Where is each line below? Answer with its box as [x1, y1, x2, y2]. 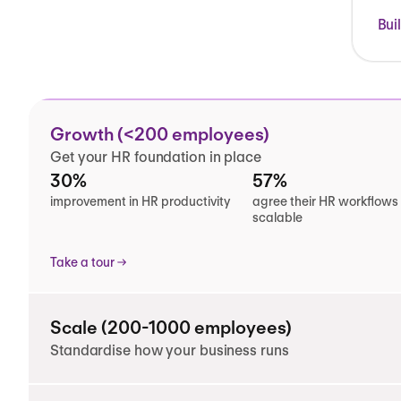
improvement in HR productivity [50, 194, 230, 209]
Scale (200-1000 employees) [50, 317, 293, 338]
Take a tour [50, 255, 115, 269]
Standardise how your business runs [50, 342, 289, 359]
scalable [252, 210, 303, 225]
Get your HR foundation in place [50, 149, 261, 166]
